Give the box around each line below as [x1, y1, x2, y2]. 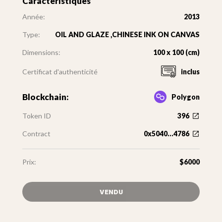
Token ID [22, 111, 51, 120]
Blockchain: [22, 92, 69, 103]
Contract [22, 129, 51, 138]
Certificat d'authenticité [22, 67, 98, 76]
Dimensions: [22, 48, 60, 57]
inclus [181, 67, 200, 76]
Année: [22, 12, 45, 21]
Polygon [171, 92, 200, 101]
